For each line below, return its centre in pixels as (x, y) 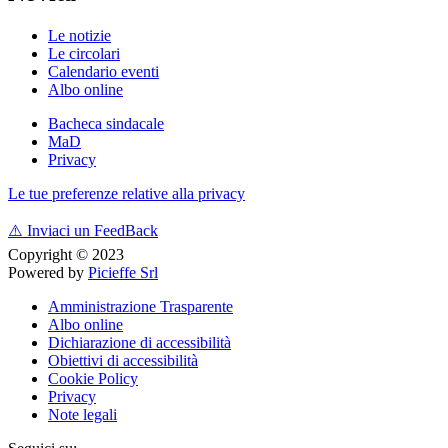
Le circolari (84, 53)
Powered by (48, 272)
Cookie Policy (93, 378)
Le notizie (79, 35)
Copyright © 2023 (66, 254)
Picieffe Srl (123, 272)
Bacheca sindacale (106, 123)
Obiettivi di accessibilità (123, 360)
